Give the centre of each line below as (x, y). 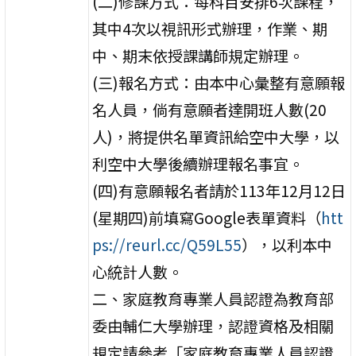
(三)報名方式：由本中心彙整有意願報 (219, 82)
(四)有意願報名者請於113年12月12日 (219, 190)
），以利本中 (287, 244)
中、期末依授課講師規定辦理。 (198, 55)
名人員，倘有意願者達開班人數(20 (210, 109)
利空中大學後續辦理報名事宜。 (198, 163)
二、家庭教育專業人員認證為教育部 (213, 298)
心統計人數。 (138, 271)
